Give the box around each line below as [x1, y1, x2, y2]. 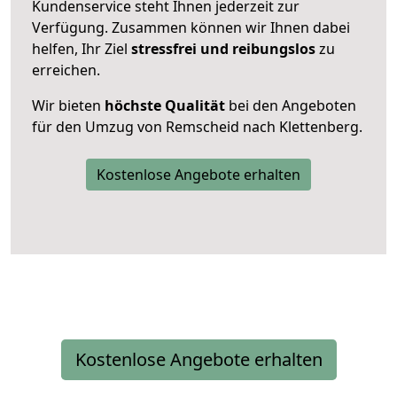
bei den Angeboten [225, 95, 356, 115]
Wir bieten [32, 95, 105, 115]
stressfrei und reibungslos [131, 38, 315, 58]
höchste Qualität [105, 95, 225, 115]
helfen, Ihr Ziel [32, 38, 131, 58]
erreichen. [32, 59, 100, 80]
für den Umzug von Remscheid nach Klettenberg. [32, 116, 362, 136]
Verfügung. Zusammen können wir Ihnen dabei [32, 17, 350, 37]
